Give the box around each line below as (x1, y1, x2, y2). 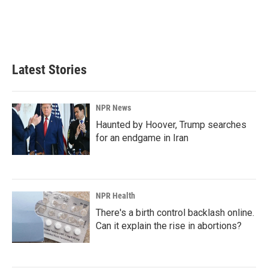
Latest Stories (12, 62, 87, 78)
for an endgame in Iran (96, 132, 188, 144)
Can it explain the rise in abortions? (96, 220, 242, 232)
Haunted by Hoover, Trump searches (96, 119, 246, 131)
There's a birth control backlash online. (96, 207, 254, 219)
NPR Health (96, 191, 135, 201)
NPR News (96, 103, 131, 113)
